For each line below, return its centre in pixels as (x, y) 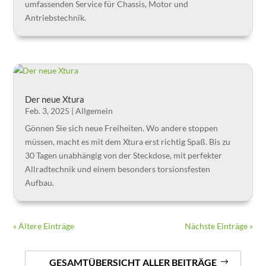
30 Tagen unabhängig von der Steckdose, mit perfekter (124, 155)
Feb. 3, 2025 (47, 110)
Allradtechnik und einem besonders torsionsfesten (118, 169)
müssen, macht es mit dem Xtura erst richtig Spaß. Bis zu (128, 141)
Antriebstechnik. (56, 17)
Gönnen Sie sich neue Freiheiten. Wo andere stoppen (122, 128)
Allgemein (94, 110)
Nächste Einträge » (218, 226)
